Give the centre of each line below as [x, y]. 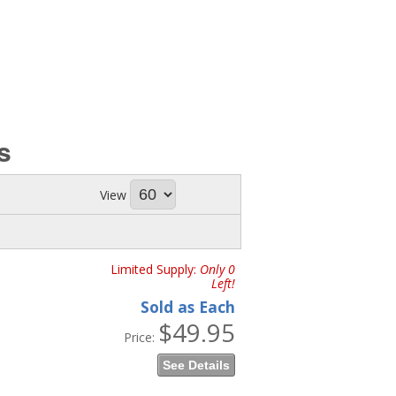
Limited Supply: [155, 269]
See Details [196, 365]
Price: [141, 337]
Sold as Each [187, 306]
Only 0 [217, 269]
